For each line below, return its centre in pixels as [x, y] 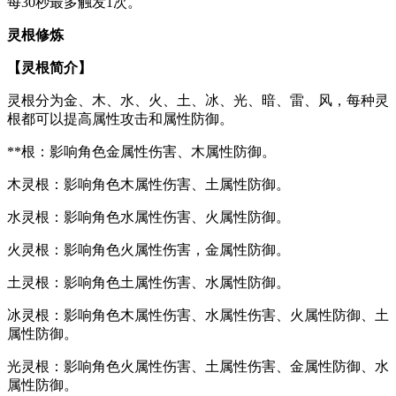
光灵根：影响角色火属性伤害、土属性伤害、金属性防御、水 [198, 366]
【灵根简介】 [49, 67]
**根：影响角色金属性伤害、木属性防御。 [141, 151]
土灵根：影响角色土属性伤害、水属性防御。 [148, 282]
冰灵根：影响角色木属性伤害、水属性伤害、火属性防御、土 [198, 315]
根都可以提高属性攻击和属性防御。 [120, 118]
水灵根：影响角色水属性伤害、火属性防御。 [148, 217]
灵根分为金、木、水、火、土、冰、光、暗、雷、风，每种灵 [198, 100]
